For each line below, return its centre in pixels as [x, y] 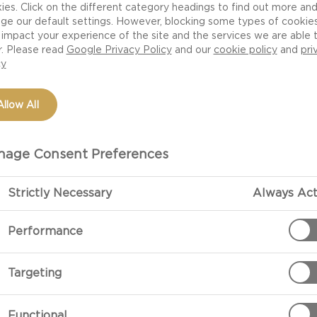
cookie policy [245, 49]
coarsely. [258, 297]
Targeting [34, 273]
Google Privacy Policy [119, 49]
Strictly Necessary [59, 192]
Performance [45, 231]
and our [192, 49]
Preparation [236, 250]
